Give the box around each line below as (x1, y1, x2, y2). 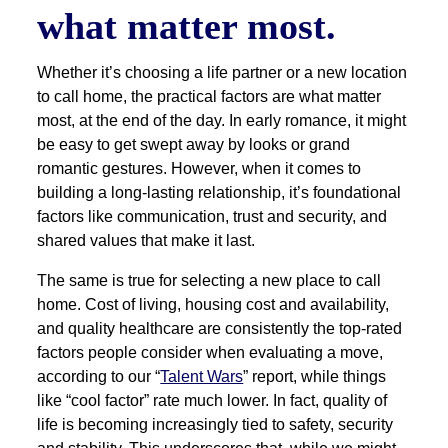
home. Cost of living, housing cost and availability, (37, 296, 390, 314)
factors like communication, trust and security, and (37, 208, 388, 226)
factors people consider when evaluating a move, (37, 344, 384, 362)
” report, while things (243, 368, 387, 386)
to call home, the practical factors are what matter (37, 88, 382, 106)
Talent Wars (160, 368, 244, 386)
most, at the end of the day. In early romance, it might (37, 112, 407, 130)
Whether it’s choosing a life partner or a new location (37, 64, 408, 82)
